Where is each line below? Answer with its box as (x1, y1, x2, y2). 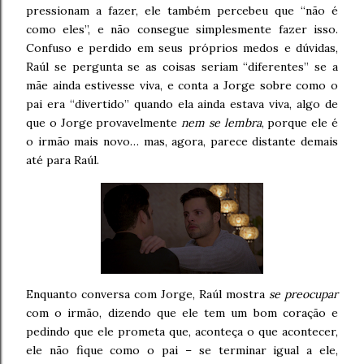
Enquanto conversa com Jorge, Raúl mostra (26, 287, 269, 301)
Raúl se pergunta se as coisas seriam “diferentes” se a (26, 59, 338, 74)
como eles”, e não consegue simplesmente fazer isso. (26, 22, 338, 37)
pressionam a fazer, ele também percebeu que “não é (26, 3, 338, 18)
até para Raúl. (26, 153, 99, 167)
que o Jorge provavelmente (26, 115, 182, 130)
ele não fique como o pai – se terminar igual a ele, (26, 343, 338, 357)
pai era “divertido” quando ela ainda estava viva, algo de (26, 97, 338, 111)
